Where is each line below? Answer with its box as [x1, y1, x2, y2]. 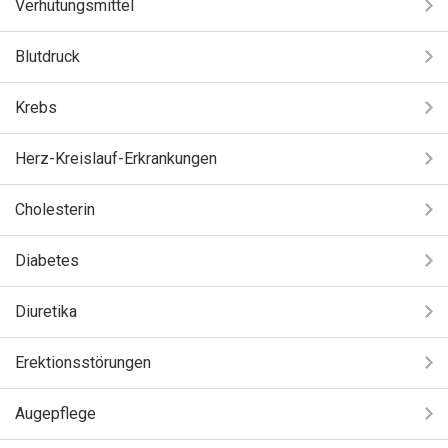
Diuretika [15, 302, 77, 321]
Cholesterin [15, 200, 95, 219]
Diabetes [15, 251, 79, 270]
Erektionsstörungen [15, 353, 151, 372]
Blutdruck [15, 47, 80, 66]
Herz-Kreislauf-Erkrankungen [15, 149, 217, 168]
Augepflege [15, 404, 96, 423]
